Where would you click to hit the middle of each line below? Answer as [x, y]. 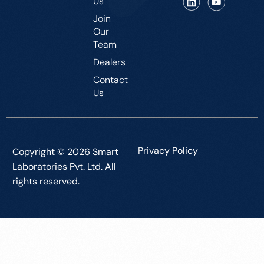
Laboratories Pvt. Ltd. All [65, 166]
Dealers [110, 62]
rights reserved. [46, 181]
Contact [111, 80]
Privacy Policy [168, 150]
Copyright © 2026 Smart [66, 151]
